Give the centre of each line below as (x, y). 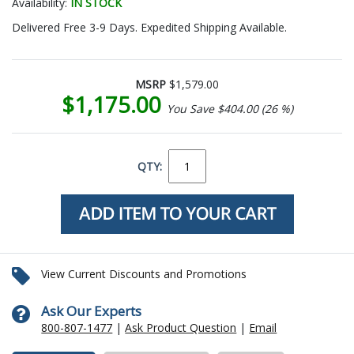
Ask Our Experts (92, 311)
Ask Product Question (181, 327)
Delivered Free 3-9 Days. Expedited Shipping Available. (149, 27)
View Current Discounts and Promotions (144, 273)
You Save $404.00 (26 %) (230, 108)
